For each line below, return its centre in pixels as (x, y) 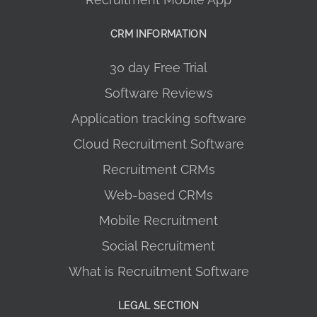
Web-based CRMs (158, 195)
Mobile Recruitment (158, 221)
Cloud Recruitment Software (158, 144)
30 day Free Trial (158, 68)
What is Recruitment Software (158, 272)
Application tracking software (158, 119)
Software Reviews (158, 93)
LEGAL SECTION (158, 306)
